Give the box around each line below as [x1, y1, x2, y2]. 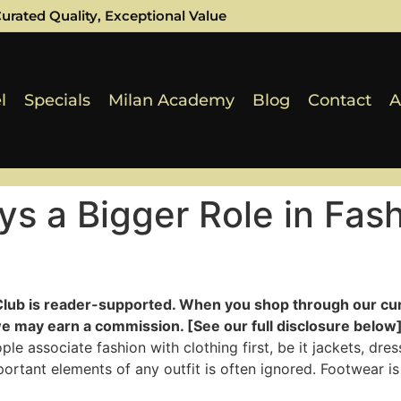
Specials [23, 90, 90, 110]
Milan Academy [107, 90, 235, 110]
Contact [307, 90, 371, 110]
